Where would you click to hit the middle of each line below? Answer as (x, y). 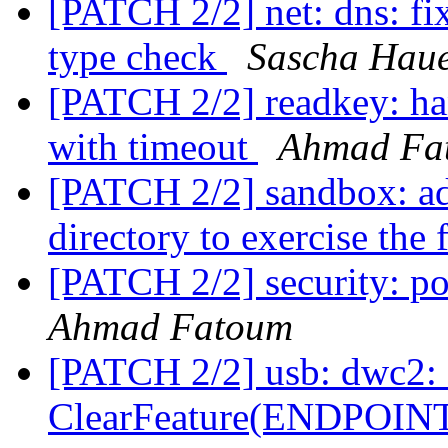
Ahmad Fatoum (170, 327)
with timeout (153, 147)
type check (137, 57)
